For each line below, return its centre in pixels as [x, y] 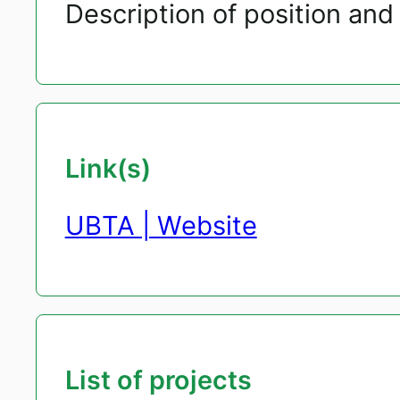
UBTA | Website [161, 226]
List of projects [158, 380]
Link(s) [108, 169]
